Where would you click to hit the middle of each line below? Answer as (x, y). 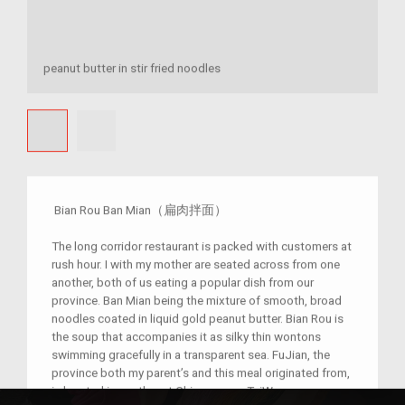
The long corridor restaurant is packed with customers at (202, 246)
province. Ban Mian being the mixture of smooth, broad (197, 301)
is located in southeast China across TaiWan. (171, 391)
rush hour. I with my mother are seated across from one (196, 264)
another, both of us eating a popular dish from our (183, 283)
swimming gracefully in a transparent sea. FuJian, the (191, 355)
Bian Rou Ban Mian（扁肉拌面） (141, 210)
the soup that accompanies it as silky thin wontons (186, 337)
